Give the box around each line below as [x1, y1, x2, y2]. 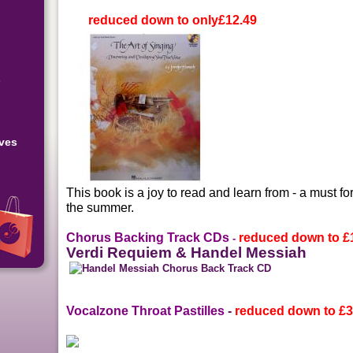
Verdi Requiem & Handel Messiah [66, 243, 307, 261]
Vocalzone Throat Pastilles [66, 304, 225, 318]
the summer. [66, 200, 135, 214]
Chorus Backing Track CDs [66, 230, 233, 244]
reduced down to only [66, 13, 219, 27]
